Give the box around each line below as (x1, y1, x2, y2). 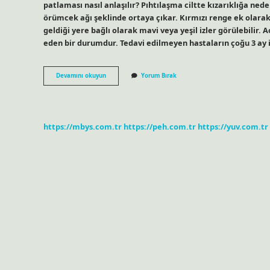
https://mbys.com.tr (43, 121, 122, 132)
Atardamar (105, 71, 137, 80)
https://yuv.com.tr (198, 121, 268, 132)
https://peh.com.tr (124, 121, 196, 132)
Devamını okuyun (56, 72, 106, 80)
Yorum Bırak (141, 72, 177, 80)
